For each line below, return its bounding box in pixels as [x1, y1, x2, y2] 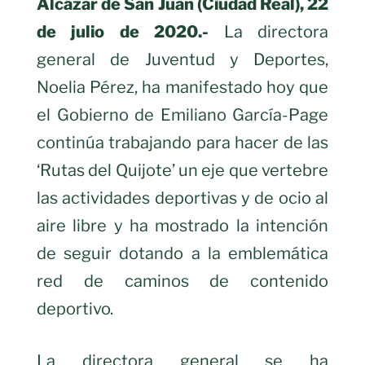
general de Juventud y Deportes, [37, 50, 328, 70]
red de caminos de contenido [37, 271, 328, 292]
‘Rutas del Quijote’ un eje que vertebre [37, 161, 328, 181]
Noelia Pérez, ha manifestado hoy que [37, 77, 328, 98]
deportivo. [37, 299, 117, 319]
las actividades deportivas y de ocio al [37, 188, 328, 209]
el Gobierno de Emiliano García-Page [37, 105, 328, 125]
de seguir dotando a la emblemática [37, 244, 328, 264]
